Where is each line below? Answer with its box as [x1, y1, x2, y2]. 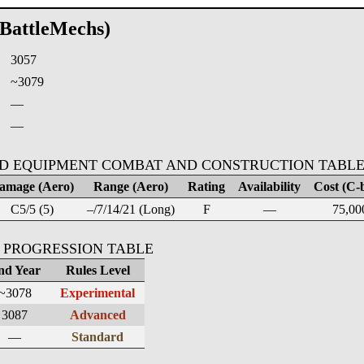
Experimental [60, 286, 135, 300]
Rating [188, 180, 225, 193]
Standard [71, 330, 123, 344]
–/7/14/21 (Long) [87, 202, 175, 216]
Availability [238, 180, 301, 193]
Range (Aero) [93, 180, 168, 193]
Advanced [69, 308, 126, 322]
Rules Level [65, 263, 130, 277]
